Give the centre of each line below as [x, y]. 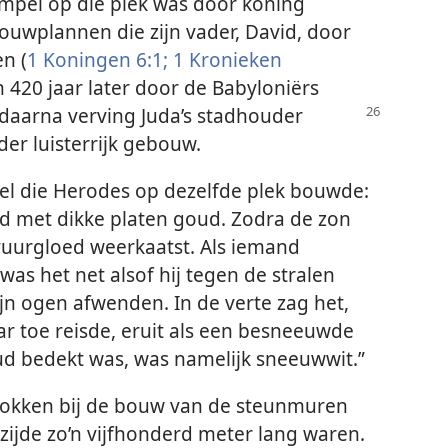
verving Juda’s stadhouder [185, 115]
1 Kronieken [225, 59]
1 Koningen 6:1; [97, 59]
